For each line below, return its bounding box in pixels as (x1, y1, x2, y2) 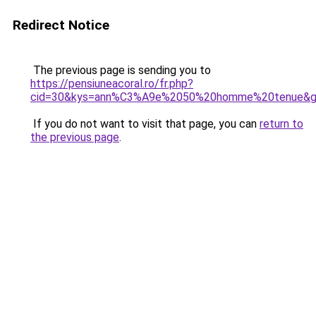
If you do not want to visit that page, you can (30, 117, 260, 130)
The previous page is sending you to (30, 63, 211, 77)
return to (260, 117, 303, 130)
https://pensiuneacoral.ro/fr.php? (30, 77, 193, 90)
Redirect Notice (13, 17, 109, 33)
